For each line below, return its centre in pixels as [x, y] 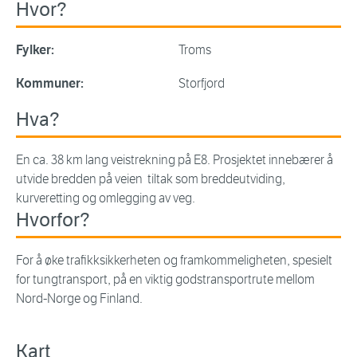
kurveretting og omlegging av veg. [106, 198]
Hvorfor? [53, 220]
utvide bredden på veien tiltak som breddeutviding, [151, 179]
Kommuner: [50, 84]
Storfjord [202, 84]
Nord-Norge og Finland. [79, 299]
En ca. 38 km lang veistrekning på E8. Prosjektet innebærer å [175, 160]
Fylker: [35, 50]
